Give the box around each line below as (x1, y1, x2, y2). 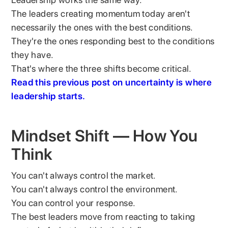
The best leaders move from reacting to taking (11, 211, 195, 222)
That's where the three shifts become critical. (11, 63, 192, 74)
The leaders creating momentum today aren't (11, 8, 190, 19)
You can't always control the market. (11, 169, 156, 181)
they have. (11, 49, 54, 60)
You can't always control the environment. (11, 183, 178, 194)
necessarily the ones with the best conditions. (11, 21, 193, 33)
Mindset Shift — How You (11, 126, 198, 146)
